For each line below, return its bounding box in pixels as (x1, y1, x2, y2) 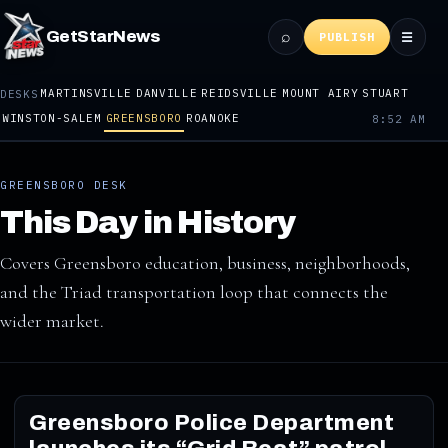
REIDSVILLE (201, 86, 278, 100)
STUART (362, 86, 409, 100)
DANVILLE (136, 86, 198, 100)
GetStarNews (45, 27, 160, 46)
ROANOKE (186, 111, 240, 125)
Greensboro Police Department (29, 410, 394, 435)
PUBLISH (319, 29, 375, 44)
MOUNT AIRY (281, 86, 359, 100)
